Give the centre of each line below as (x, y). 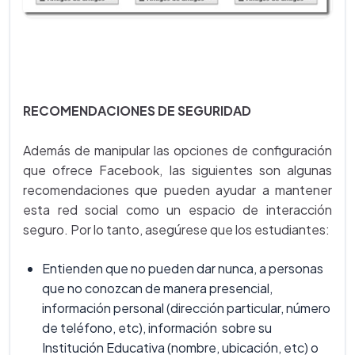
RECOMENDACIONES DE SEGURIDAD (137, 111)
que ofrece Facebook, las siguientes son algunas (177, 170)
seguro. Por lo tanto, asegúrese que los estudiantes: (176, 230)
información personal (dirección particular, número (186, 308)
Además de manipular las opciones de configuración (177, 151)
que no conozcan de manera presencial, (157, 288)
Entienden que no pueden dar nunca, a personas (183, 269)
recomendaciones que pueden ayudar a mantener (177, 190)
